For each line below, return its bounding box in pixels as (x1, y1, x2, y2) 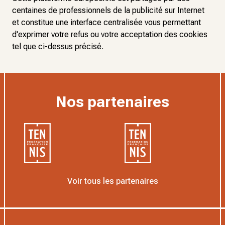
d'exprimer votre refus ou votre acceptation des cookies (12, 30, 207, 39)
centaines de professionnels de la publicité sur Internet (12, 6, 204, 15)
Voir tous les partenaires (67, 176, 158, 186)
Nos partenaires (56, 93, 169, 110)
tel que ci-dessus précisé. (12, 42, 103, 51)
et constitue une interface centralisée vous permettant (12, 18, 201, 27)
